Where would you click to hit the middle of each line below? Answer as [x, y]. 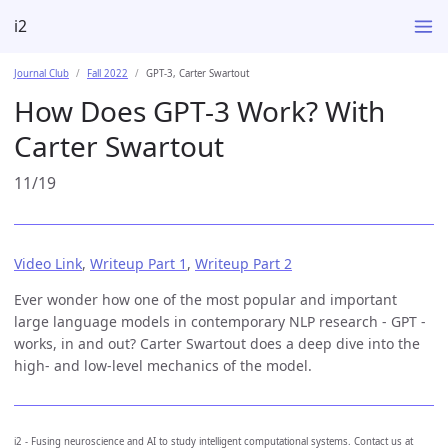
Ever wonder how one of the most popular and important [205, 299]
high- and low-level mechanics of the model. [163, 365]
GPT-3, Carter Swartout [197, 73]
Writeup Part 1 [138, 263]
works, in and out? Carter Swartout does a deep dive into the [217, 343]
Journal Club [41, 73]
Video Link [48, 263]
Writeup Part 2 [243, 263]
